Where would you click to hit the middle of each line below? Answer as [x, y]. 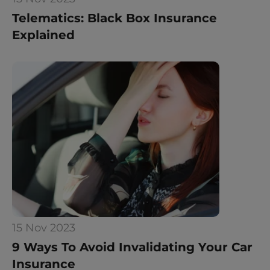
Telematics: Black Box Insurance [115, 18]
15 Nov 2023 [44, 228]
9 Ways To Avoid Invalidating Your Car [132, 247]
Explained [43, 35]
